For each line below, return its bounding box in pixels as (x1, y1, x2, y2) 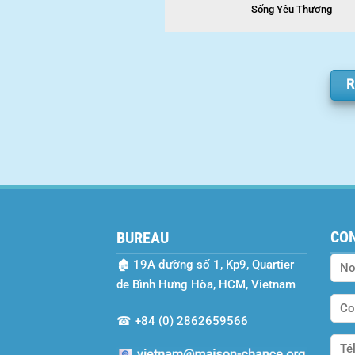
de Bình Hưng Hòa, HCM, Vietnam (116, 277, 296, 292)
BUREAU (116, 227, 169, 247)
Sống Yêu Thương (250, 2, 332, 15)
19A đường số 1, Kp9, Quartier (133, 257, 294, 272)
